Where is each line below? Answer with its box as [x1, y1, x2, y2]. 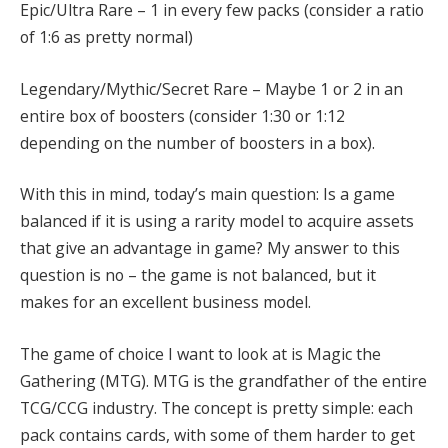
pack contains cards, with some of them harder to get [20, 423, 415, 446]
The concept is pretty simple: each [161, 396, 413, 419]
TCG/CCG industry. [20, 396, 161, 419]
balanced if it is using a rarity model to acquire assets [20, 210, 414, 233]
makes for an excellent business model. [20, 291, 315, 314]
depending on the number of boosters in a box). [20, 131, 375, 154]
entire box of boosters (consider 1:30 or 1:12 [20, 104, 345, 127]
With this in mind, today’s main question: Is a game [20, 183, 395, 206]
